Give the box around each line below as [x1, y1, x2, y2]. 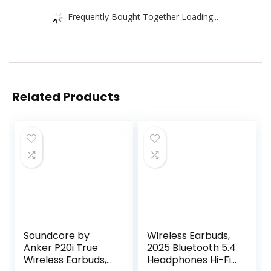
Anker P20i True [24, 241, 99, 255]
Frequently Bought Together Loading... [68, 10, 218, 22]
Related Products [12, 88, 120, 106]
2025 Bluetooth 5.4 [147, 241, 237, 255]
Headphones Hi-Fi [147, 253, 232, 267]
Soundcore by [24, 229, 90, 243]
